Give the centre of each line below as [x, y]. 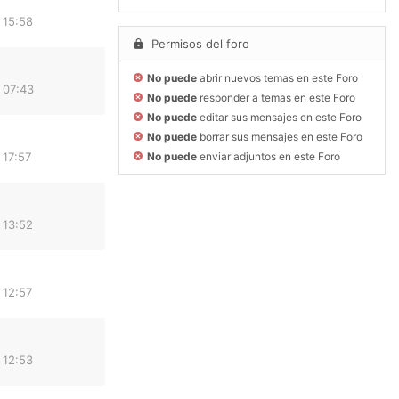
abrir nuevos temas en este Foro [277, 78]
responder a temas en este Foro [276, 98]
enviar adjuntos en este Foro [269, 157]
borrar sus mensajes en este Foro [280, 137]
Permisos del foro [199, 44]
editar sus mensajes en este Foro [279, 118]
